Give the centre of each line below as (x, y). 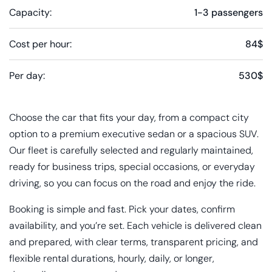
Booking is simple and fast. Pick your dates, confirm (122, 209)
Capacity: (30, 13)
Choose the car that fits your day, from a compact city (129, 118)
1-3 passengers (229, 13)
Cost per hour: (40, 44)
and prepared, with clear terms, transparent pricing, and (134, 242)
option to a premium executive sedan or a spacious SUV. (134, 134)
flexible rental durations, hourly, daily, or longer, (112, 259)
